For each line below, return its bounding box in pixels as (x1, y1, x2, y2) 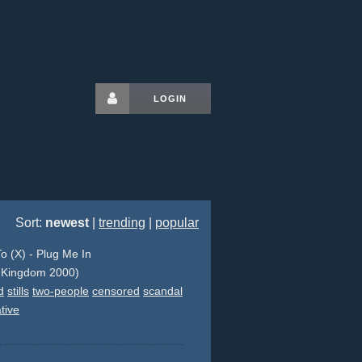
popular (155, 216, 199, 229)
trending (99, 216, 145, 229)
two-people (32, 284, 89, 297)
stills (6, 284, 29, 297)
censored (91, 284, 140, 297)
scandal (142, 284, 183, 297)
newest (45, 216, 89, 229)
